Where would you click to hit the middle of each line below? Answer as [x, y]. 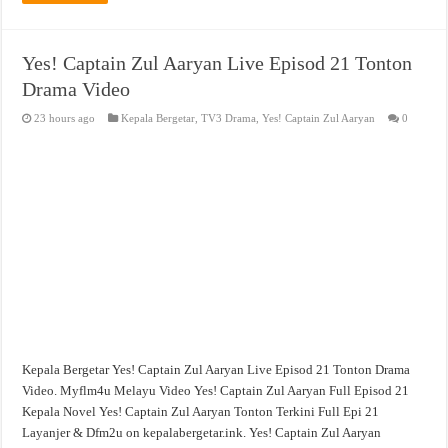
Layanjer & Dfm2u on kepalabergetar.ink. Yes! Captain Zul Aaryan [202, 433]
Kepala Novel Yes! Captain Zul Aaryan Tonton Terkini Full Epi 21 [201, 412]
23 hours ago [65, 118]
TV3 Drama [229, 118]
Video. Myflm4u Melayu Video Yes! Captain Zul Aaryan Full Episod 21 [216, 391]
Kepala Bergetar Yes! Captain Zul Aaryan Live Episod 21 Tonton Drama [216, 370]
